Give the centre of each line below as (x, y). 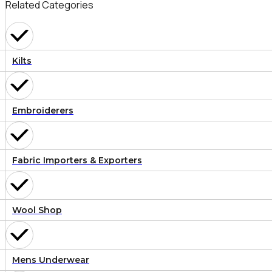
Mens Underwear (51, 260)
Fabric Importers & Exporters (77, 161)
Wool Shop (37, 210)
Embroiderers (43, 111)
